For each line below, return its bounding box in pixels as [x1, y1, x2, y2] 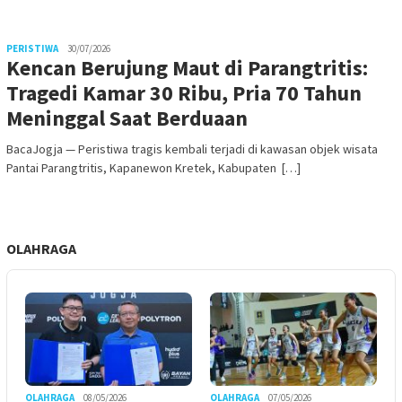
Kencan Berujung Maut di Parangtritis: [6, 54, 368, 83]
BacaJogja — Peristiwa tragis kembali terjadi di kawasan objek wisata [6, 141, 378, 158]
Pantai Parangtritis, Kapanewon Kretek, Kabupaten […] [6, 160, 301, 177]
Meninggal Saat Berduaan [6, 104, 248, 133]
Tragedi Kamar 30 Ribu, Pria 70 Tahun [6, 79, 362, 108]
